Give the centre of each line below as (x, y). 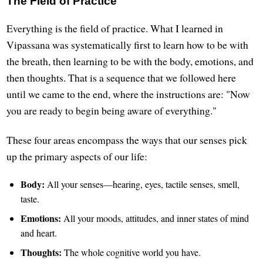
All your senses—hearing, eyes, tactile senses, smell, (142, 184)
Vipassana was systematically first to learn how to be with (128, 45)
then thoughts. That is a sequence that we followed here (122, 78)
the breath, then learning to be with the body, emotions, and (130, 61)
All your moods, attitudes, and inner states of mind (155, 218)
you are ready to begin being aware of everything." (112, 111)
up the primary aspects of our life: (77, 156)
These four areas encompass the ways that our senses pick (127, 139)
